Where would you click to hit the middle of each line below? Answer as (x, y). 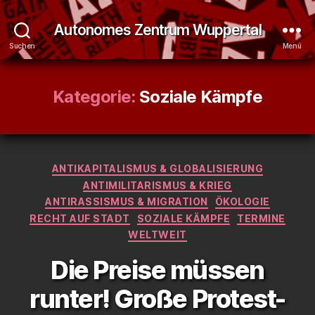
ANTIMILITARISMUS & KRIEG (157, 185)
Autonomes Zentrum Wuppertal (157, 30)
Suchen (22, 45)
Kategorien (188, 166)
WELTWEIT (157, 234)
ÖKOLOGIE (242, 201)
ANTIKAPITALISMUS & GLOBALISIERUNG (157, 168)
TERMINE (261, 218)
